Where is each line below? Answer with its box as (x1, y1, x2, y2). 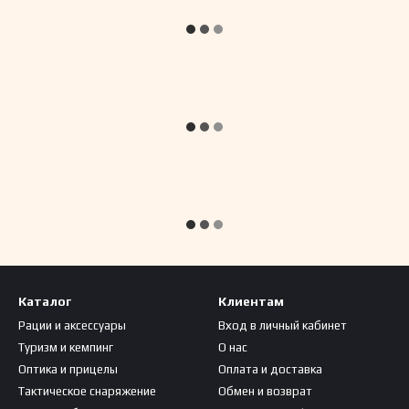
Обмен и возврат (218, 384, 312, 398)
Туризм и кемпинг (18, 341, 113, 354)
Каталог (18, 294, 71, 309)
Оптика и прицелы (18, 362, 118, 376)
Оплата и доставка (218, 362, 322, 376)
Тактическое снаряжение (18, 384, 156, 398)
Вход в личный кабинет (218, 319, 347, 332)
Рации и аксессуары (18, 319, 126, 332)
